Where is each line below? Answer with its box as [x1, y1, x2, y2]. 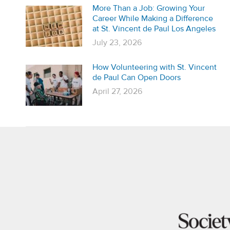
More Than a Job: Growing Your [92, 3, 205, 13]
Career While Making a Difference [92, 13, 213, 24]
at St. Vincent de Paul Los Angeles [92, 24, 216, 34]
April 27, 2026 [92, 86, 142, 97]
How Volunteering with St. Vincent [92, 62, 217, 72]
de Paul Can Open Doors [92, 72, 181, 83]
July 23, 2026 [92, 37, 142, 48]
